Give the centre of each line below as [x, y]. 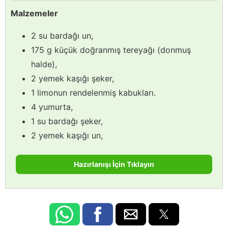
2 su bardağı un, [62, 35]
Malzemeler [34, 13]
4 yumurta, [52, 107]
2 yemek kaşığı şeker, [73, 78]
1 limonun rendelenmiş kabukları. [93, 92]
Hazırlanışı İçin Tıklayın [114, 164]
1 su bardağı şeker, [67, 121]
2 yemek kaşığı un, [67, 135]
